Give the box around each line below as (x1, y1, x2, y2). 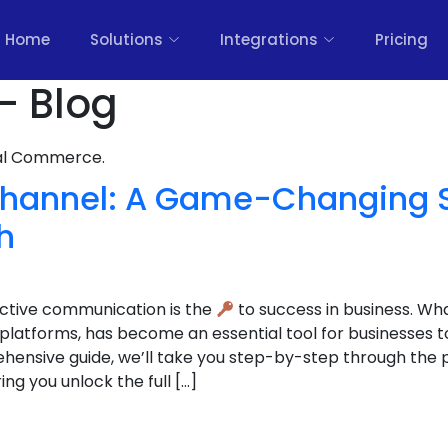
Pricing (375, 29, 428, 50)
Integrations (220, 29, 318, 50)
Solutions (90, 29, 163, 50)
